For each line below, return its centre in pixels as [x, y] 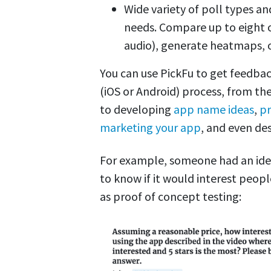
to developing [137, 109]
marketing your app [150, 128]
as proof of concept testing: [171, 197]
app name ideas [214, 109]
